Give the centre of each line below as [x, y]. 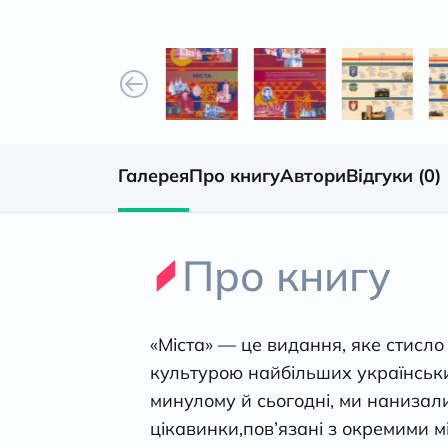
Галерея [153, 175]
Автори [313, 175]
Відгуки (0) [393, 175]
